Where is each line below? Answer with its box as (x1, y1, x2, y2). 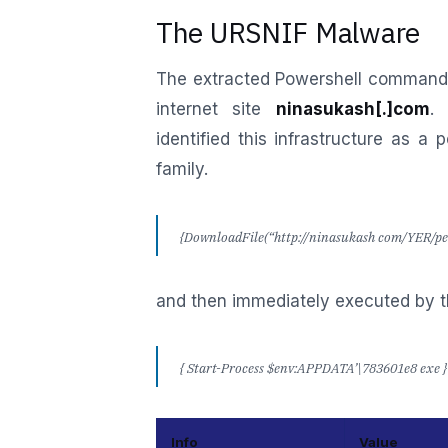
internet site (156, 99, 276, 120)
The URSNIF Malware (156, 13, 420, 51)
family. (156, 159, 208, 180)
